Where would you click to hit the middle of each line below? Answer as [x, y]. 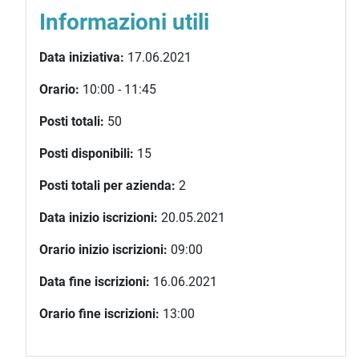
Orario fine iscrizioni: [99, 314]
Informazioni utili [124, 22]
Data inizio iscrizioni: [99, 218]
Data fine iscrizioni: [95, 282]
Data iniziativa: [82, 57]
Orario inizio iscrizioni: [103, 250]
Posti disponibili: [87, 153]
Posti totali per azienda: [107, 186]
